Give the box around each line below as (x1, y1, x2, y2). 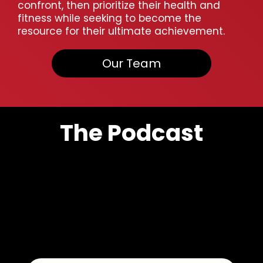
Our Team (102, 55, 161, 72)
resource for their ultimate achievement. (18, 24, 225, 39)
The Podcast (60, 117, 203, 150)
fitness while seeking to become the (18, 11, 201, 26)
